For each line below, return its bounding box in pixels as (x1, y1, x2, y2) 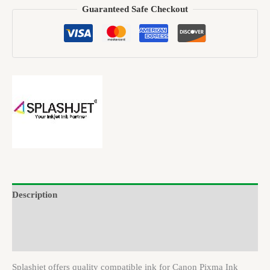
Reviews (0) (12, 234, 58, 245)
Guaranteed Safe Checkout (82, 4, 188, 14)
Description (12, 189, 57, 199)
